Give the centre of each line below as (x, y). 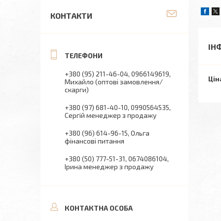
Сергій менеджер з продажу (110, 115)
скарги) (77, 90)
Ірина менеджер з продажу (109, 166)
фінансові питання (94, 141)
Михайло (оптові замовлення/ (114, 82)
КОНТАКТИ (71, 16)
